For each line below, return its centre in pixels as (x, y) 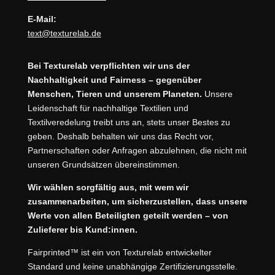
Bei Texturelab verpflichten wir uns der (108, 66)
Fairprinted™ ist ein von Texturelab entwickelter (119, 253)
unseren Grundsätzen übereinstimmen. (103, 165)
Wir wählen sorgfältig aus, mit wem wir (108, 188)
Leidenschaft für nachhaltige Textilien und (108, 108)
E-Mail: (42, 19)
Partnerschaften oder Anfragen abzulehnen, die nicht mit (137, 151)
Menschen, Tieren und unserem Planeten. (114, 94)
